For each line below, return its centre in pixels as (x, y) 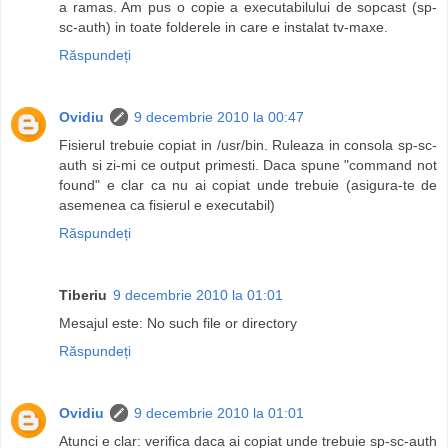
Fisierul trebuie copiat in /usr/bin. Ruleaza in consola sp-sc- (248, 145)
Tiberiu (83, 295)
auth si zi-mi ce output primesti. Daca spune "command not (248, 165)
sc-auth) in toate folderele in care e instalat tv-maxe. (223, 27)
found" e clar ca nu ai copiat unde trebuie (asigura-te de (248, 185)
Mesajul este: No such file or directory (178, 323)
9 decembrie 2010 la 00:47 (219, 117)
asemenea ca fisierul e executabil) (167, 205)
